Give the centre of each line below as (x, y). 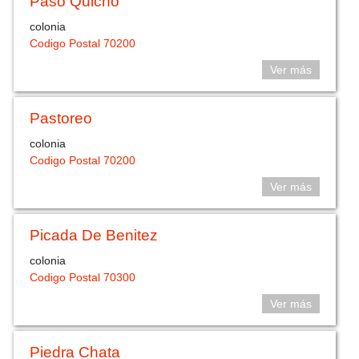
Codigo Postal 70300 (83, 278)
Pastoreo (61, 118)
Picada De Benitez (94, 235)
